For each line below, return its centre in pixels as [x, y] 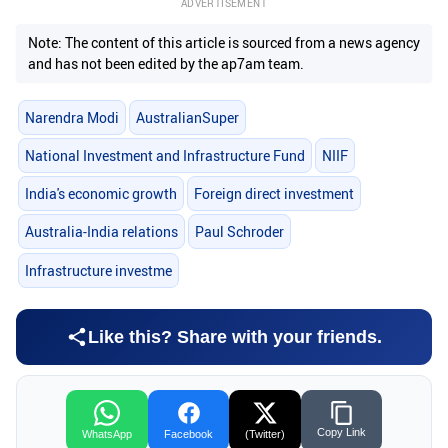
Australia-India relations [101, 232]
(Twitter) [265, 434]
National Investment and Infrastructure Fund [164, 155]
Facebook [188, 434]
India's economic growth [100, 194]
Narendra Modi [71, 117]
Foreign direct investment [273, 194]
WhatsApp [107, 434]
